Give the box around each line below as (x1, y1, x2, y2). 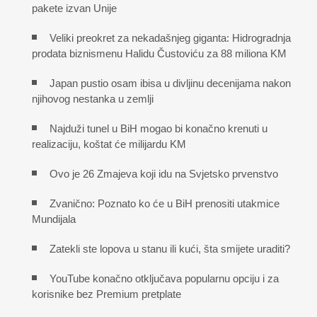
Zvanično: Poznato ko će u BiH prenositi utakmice (50, 197, 279, 209)
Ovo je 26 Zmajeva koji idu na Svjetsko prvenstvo (50, 167, 278, 180)
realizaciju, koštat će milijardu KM (32, 137, 186, 150)
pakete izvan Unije (32, 1, 117, 14)
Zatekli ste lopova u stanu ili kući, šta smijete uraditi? (50, 242, 290, 255)
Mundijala (32, 212, 76, 225)
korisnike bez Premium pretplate (32, 287, 181, 300)
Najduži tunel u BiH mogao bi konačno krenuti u (50, 122, 267, 134)
